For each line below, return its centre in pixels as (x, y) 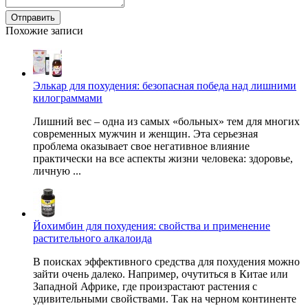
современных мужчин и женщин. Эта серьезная (145, 134)
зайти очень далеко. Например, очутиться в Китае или (161, 274)
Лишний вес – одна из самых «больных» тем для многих (166, 122)
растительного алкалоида (92, 239)
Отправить (33, 18)
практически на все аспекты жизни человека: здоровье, (163, 159)
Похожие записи (44, 31)
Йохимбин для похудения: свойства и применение (152, 226)
